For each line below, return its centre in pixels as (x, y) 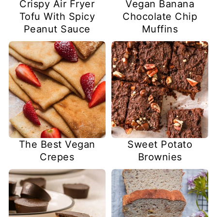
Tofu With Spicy (57, 16)
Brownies (160, 157)
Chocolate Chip (160, 16)
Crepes (57, 157)
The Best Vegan (57, 145)
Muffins (160, 29)
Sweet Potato (160, 145)
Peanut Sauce (57, 29)
